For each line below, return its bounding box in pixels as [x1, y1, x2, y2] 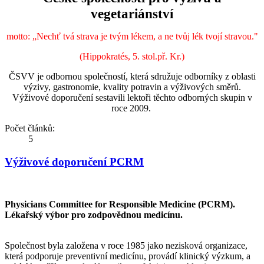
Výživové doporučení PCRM [5, 155, 144, 168]
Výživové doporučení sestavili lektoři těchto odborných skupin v [12, 92, 252, 103]
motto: [6, 31, 32, 41]
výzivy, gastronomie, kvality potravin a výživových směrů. [23, 81, 241, 92]
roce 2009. [111, 103, 153, 113]
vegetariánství [91, 5, 173, 21]
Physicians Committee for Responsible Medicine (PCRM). [5, 199, 235, 210]
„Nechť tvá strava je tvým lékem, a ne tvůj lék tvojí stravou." [32, 31, 258, 41]
